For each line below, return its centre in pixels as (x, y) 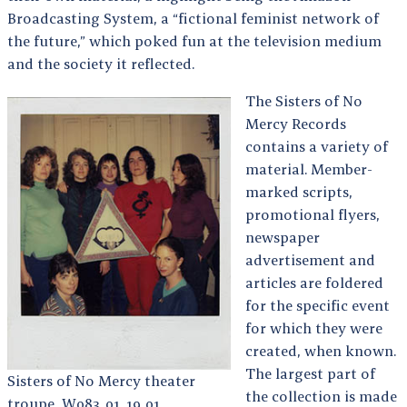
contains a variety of (317, 146)
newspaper (283, 237)
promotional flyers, (313, 214)
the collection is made (321, 396)
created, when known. (321, 350)
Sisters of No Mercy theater (101, 380)
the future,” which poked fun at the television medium (194, 40)
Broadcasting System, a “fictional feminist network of (193, 18)
